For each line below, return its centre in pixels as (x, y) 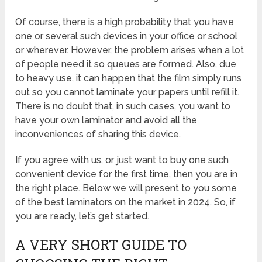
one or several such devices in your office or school (127, 36)
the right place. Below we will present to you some (126, 188)
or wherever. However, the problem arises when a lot (130, 50)
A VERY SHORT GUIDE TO (101, 244)
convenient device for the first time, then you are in (127, 174)
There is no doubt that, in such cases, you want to (123, 106)
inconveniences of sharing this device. (98, 134)
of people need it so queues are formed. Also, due (126, 64)
